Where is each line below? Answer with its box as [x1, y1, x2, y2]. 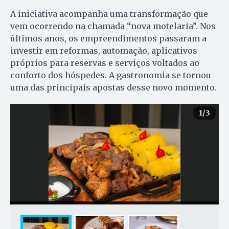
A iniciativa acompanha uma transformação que [10, 9, 208, 19]
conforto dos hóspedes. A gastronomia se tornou [10, 70, 211, 81]
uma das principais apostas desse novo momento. [10, 82, 217, 93]
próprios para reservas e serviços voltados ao [10, 58, 199, 68]
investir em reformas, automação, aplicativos [10, 45, 197, 56]
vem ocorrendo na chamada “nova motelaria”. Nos [10, 21, 216, 32]
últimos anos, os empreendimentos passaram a [10, 33, 207, 44]
